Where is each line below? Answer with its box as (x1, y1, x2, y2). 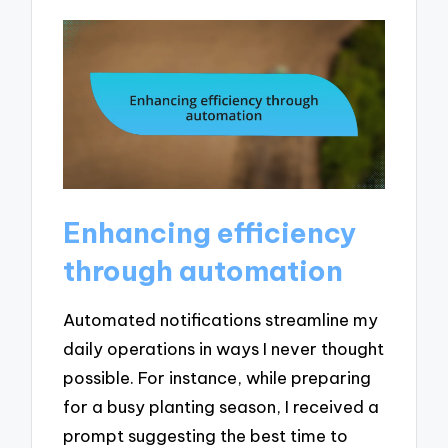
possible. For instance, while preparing (63, 367, 372, 389)
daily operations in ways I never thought (63, 338, 385, 360)
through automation (63, 252, 344, 288)
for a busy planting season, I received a (63, 396, 380, 418)
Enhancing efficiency (63, 214, 357, 250)
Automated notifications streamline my (63, 309, 379, 331)
